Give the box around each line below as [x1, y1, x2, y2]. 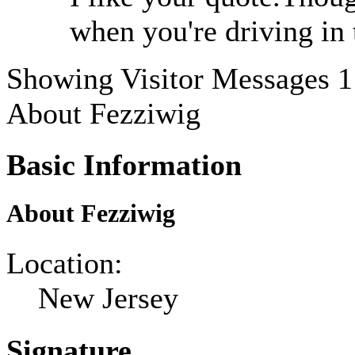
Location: [6, 246, 123, 281]
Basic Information [6, 147, 242, 181]
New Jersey [38, 281, 178, 315]
